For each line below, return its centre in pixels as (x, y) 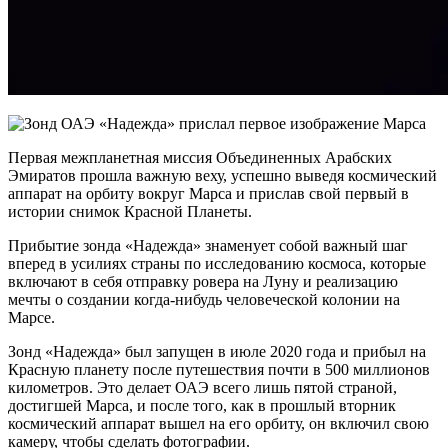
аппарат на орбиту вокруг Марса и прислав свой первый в (208, 193)
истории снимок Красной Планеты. (130, 211)
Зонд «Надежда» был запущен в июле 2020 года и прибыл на (217, 351)
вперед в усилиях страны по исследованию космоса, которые (217, 263)
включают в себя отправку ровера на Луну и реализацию (203, 281)
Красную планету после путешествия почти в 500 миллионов (219, 369)
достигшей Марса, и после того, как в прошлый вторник (202, 405)
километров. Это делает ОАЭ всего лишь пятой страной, (202, 387)
